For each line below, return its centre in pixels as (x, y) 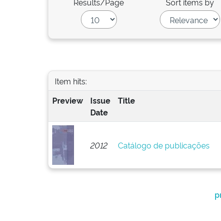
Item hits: (71, 81)
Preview (67, 100)
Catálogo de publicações (164, 145)
